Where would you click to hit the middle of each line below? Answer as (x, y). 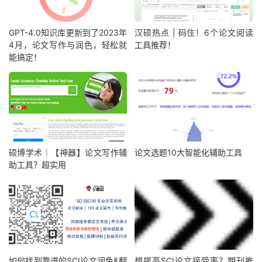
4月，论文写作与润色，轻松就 (68, 44)
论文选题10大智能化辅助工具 (189, 153)
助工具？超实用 (37, 165)
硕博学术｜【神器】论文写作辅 (68, 153)
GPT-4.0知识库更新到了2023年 (68, 32)
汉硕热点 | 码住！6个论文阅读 (194, 32)
